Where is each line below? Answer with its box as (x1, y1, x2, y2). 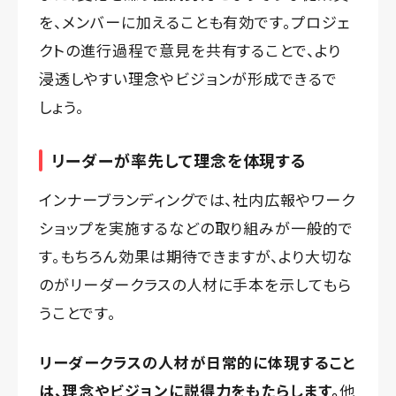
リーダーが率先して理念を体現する (51, 148, 308, 172)
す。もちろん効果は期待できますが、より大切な (39, 245, 354, 268)
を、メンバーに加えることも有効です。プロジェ (39, 11, 352, 34)
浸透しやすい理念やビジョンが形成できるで (39, 67, 339, 90)
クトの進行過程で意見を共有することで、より (39, 39, 342, 62)
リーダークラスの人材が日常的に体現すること (39, 351, 356, 374)
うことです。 (39, 301, 116, 324)
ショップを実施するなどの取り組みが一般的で (39, 217, 354, 240)
